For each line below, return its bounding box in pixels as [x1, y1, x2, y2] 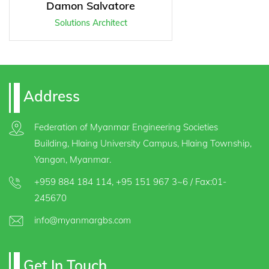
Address [20, 87, 80, 106]
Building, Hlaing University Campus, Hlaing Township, [34, 138, 252, 150]
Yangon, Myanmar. [34, 154, 111, 166]
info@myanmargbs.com [34, 214, 131, 226]
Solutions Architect [54, 17, 127, 29]
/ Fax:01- [187, 176, 226, 188]
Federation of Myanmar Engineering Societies [34, 121, 218, 133]
